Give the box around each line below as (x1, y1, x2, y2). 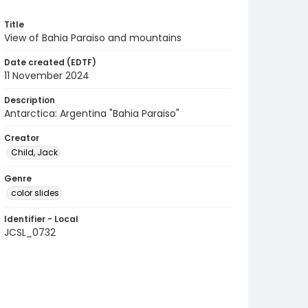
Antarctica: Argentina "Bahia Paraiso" (4, 107, 179, 120)
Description (4, 94, 55, 106)
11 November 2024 (4, 69, 89, 82)
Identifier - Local (4, 213, 78, 225)
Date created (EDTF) (4, 56, 96, 68)
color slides (11, 187, 59, 199)
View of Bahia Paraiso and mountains (4, 31, 181, 45)
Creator (4, 132, 39, 144)
